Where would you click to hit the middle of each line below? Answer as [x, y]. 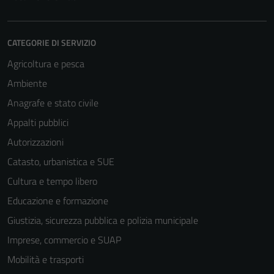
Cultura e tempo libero [52, 181]
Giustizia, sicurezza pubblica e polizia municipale [103, 220]
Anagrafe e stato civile [53, 103]
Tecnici [170, 254]
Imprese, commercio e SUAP [64, 240]
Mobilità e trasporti [46, 259]
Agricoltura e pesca [46, 64]
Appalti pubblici [38, 122]
